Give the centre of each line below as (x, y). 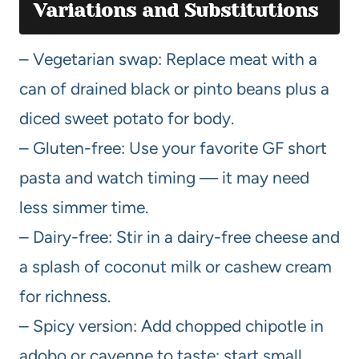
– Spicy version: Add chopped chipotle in (171, 325)
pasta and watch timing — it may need (164, 177)
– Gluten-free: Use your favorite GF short (173, 147)
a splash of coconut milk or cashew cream (175, 266)
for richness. (65, 296)
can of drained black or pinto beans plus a (174, 88)
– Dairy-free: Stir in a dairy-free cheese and (179, 236)
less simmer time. (84, 207)
